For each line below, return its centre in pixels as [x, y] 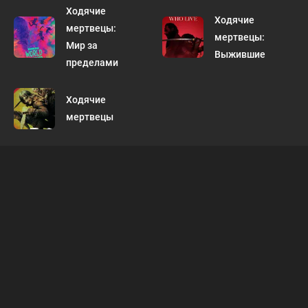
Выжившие [240, 54]
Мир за [82, 45]
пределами [92, 63]
